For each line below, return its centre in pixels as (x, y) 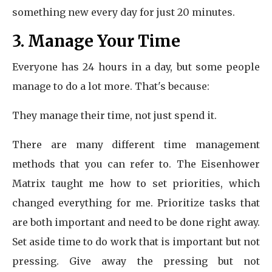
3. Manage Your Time (96, 41)
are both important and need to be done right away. (136, 222)
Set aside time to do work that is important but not (136, 242)
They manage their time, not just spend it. (114, 115)
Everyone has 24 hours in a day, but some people (136, 67)
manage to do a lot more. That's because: (111, 86)
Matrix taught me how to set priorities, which (136, 183)
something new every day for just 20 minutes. (124, 12)
